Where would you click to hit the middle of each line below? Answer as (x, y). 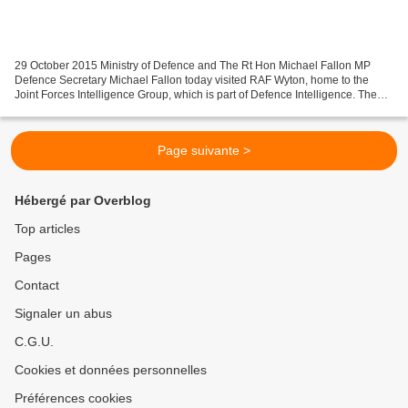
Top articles (47, 229)
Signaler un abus (63, 313)
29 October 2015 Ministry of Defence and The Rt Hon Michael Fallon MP (193, 65)
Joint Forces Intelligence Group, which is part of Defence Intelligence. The (196, 94)
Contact (37, 285)
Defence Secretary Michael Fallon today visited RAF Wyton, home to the (192, 80)
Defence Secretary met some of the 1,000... (121, 109)
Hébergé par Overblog (83, 200)
